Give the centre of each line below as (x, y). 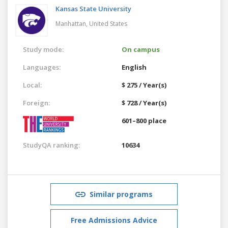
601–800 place (144, 120)
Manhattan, (72, 23)
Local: (32, 85)
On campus (141, 49)
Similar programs (121, 194)
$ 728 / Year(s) (144, 103)
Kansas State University (93, 8)
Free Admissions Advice (114, 220)
